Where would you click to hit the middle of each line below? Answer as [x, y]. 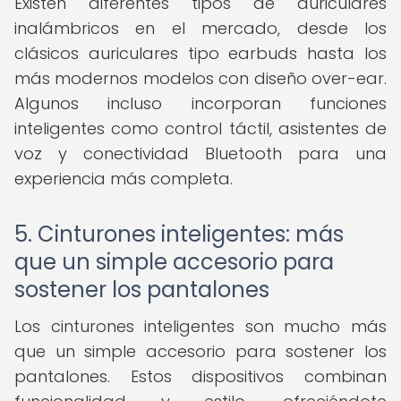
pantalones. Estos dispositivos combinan [200, 376]
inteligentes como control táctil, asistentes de [200, 128]
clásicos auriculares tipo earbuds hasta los [200, 53]
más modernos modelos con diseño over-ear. [200, 78]
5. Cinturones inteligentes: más [179, 234]
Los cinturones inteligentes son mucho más [200, 326]
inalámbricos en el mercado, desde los [200, 28]
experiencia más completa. [124, 179]
